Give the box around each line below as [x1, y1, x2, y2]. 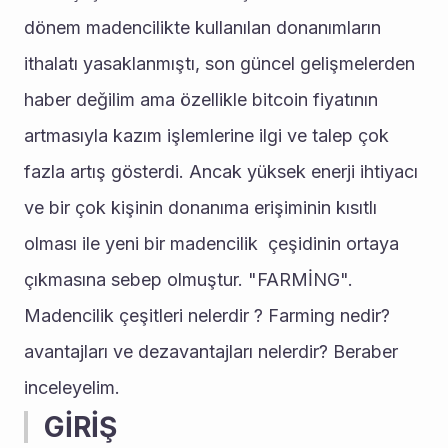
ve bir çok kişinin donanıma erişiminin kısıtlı [24, 197, 377, 218]
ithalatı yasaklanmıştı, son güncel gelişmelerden [24, 53, 415, 74]
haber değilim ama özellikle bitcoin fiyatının [24, 89, 378, 110]
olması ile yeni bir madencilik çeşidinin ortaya [24, 233, 399, 254]
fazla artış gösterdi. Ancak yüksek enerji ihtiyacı [24, 161, 418, 182]
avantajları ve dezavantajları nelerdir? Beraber [24, 341, 398, 362]
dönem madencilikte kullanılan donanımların [24, 17, 381, 38]
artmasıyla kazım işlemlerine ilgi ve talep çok [24, 125, 389, 146]
